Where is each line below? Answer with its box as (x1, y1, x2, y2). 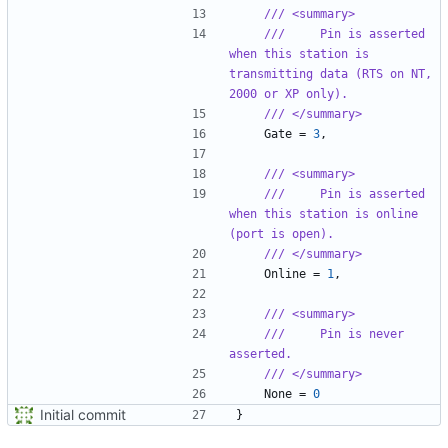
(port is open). (229, 226, 334, 241)
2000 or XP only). (229, 86, 348, 101)
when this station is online (229, 206, 418, 221)
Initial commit (40, 405, 126, 423)
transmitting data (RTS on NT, (229, 66, 432, 81)
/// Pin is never (264, 326, 404, 341)
